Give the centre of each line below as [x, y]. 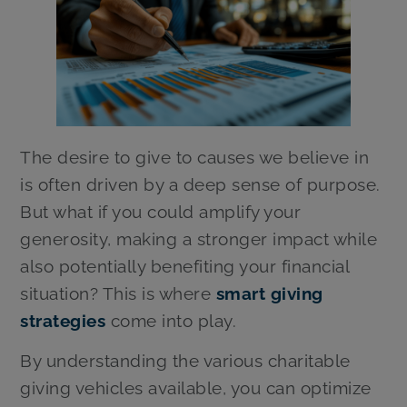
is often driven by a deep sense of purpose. [200, 184]
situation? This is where [118, 293]
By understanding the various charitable [185, 361]
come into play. [174, 320]
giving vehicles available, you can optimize [196, 388]
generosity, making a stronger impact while [199, 238]
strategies [63, 320]
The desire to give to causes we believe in [195, 157]
